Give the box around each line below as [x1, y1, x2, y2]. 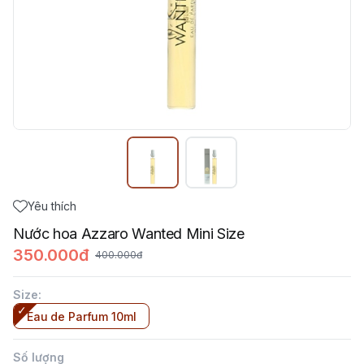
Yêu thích [28, 199, 76, 213]
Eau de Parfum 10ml [27, 310, 136, 323]
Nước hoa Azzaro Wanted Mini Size [13, 225, 245, 242]
